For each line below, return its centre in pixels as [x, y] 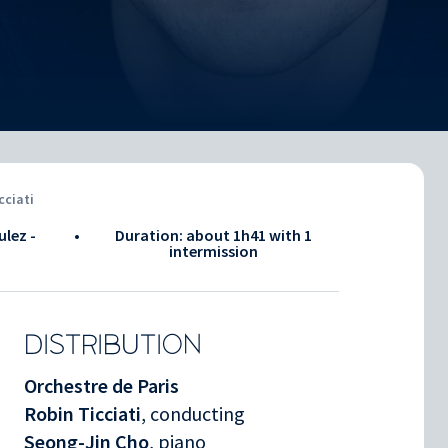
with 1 [291, 234]
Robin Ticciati [82, 413]
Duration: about [174, 234]
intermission [214, 250]
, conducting [193, 413]
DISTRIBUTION [113, 345]
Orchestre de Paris [101, 385]
